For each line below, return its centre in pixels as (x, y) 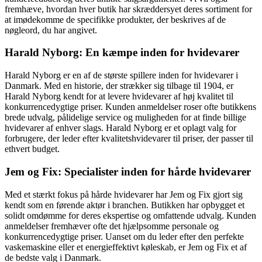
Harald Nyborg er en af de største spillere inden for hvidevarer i (121, 75)
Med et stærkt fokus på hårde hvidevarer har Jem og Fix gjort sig (124, 194)
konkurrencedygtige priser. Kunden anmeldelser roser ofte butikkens (130, 107)
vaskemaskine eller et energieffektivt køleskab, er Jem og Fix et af (126, 247)
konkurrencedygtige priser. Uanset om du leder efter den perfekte (124, 236)
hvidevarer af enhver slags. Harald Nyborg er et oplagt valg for (120, 128)
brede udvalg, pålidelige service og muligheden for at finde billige (125, 118)
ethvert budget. (32, 149)
